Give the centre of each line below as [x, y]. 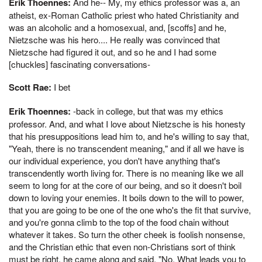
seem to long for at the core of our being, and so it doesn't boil [125, 185]
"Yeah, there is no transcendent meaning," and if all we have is [127, 148]
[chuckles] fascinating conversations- [80, 64]
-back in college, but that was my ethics [147, 111]
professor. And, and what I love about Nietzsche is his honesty [127, 124]
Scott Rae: [30, 87]
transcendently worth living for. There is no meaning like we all [126, 173]
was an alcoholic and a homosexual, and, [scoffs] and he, [118, 27]
